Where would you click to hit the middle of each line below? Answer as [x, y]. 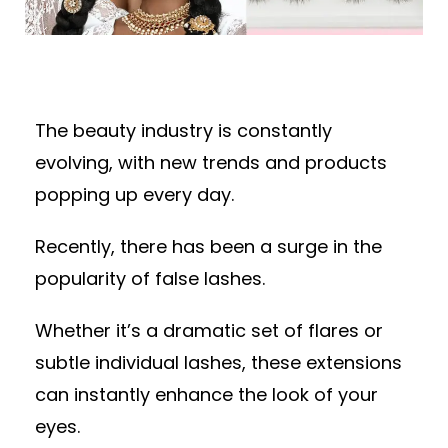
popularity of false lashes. [152, 278]
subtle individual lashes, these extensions [218, 362]
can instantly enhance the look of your [206, 394]
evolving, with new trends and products [211, 162]
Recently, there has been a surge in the [208, 246]
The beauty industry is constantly [183, 130]
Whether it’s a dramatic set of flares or [209, 330]
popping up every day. [137, 194]
